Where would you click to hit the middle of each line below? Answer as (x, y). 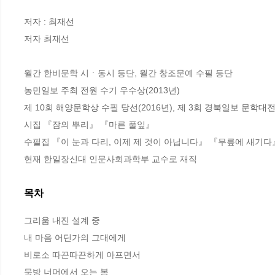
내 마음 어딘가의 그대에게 (76, 238)
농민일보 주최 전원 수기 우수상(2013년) (102, 90)
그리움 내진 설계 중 (62, 221)
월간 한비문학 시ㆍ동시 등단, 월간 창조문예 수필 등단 (128, 73)
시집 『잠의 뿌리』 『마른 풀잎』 (90, 124)
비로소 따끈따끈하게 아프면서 (83, 255)
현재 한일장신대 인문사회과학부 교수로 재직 (110, 159)
